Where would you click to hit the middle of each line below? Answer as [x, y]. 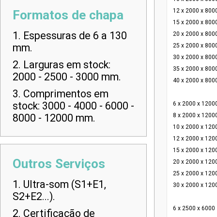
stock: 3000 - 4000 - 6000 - [73, 106]
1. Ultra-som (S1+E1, [59, 184]
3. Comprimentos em [61, 94]
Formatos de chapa [68, 15]
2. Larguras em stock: [62, 65]
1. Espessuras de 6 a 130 [70, 36]
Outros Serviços [59, 164]
